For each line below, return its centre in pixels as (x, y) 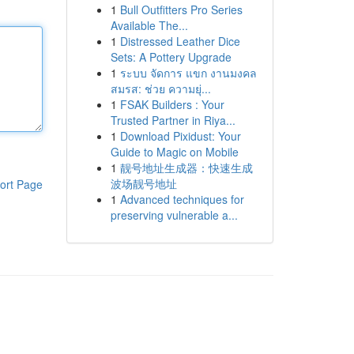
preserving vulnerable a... (174, 215)
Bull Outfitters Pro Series (181, 9)
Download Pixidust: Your (180, 136)
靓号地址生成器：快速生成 (186, 168)
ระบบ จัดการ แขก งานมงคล (188, 73)
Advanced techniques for (182, 199)
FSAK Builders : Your (172, 104)
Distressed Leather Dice (180, 41)
